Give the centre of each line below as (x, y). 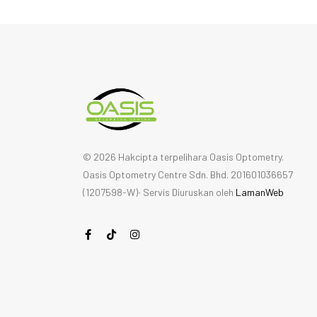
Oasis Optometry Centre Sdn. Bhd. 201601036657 (188, 174)
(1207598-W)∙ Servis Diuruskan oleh (159, 192)
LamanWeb (260, 192)
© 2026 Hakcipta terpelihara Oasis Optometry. (183, 156)
